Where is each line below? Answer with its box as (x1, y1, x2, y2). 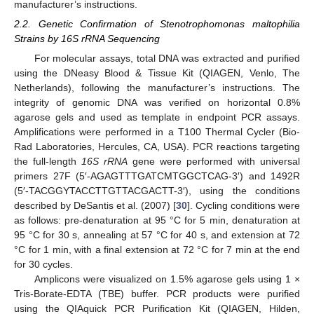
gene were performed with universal (128, 156, 300, 168)
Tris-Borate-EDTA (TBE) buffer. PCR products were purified (14, 288, 300, 300)
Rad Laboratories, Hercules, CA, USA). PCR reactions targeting (14, 141, 300, 153)
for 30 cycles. (14, 259, 73, 271)
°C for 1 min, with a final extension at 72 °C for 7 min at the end (14, 244, 300, 256)
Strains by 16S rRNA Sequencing (14, 33, 160, 45)
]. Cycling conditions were (187, 200, 300, 212)
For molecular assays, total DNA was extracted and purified (34, 53, 300, 64)
